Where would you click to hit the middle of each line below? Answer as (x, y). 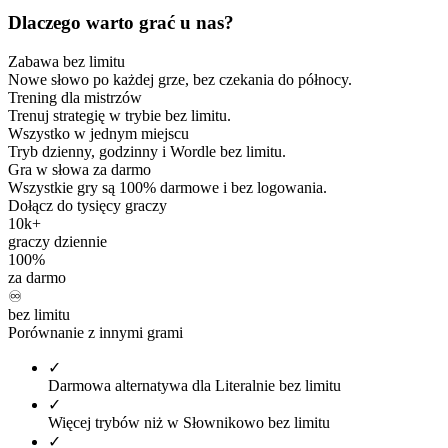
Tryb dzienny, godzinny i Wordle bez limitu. (147, 152)
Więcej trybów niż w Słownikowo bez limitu (189, 423)
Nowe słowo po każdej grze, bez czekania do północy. (180, 80)
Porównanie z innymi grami (95, 333)
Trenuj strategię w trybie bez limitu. (119, 116)
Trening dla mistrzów (75, 98)
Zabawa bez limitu (66, 62)
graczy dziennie (57, 242)
